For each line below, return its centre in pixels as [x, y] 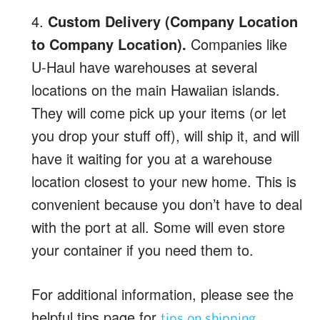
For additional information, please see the [162, 294]
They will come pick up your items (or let [159, 112]
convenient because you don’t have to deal [167, 204]
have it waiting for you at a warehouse [152, 158]
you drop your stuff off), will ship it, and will [165, 135]
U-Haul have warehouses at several [144, 66]
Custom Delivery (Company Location [173, 21]
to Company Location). [109, 44]
